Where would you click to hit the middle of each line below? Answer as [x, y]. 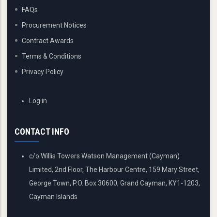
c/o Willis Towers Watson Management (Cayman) [104, 156]
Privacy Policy [43, 72]
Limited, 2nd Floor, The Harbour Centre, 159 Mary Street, [114, 170]
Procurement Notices [54, 25]
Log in [38, 101]
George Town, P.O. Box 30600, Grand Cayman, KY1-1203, [115, 183]
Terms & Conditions [52, 56]
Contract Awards [48, 41]
